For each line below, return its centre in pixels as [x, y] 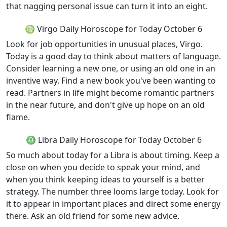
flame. [18, 117]
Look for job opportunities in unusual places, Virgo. [104, 44]
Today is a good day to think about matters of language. [113, 56]
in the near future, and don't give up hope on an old [105, 105]
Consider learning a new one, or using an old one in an [111, 68]
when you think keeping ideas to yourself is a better [105, 179]
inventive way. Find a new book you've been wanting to [111, 81]
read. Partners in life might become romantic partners [110, 93]
